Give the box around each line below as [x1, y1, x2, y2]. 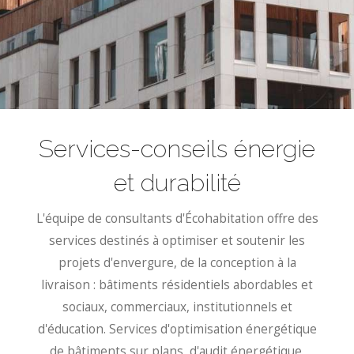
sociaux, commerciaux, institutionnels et [62, 299, 292, 316]
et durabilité [113, 168, 241, 197]
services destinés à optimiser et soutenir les [49, 232, 305, 250]
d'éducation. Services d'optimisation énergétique [37, 321, 317, 338]
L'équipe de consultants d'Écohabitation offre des [36, 210, 318, 228]
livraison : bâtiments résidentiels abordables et [41, 277, 313, 294]
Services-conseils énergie [39, 134, 315, 163]
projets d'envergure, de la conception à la [58, 254, 296, 272]
